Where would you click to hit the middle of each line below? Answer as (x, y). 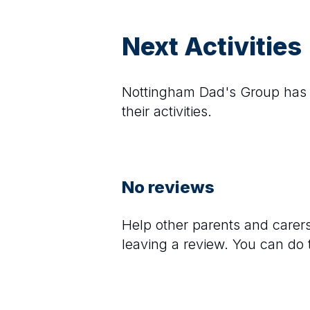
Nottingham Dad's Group (201, 92)
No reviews (168, 187)
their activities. (167, 111)
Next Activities (212, 46)
